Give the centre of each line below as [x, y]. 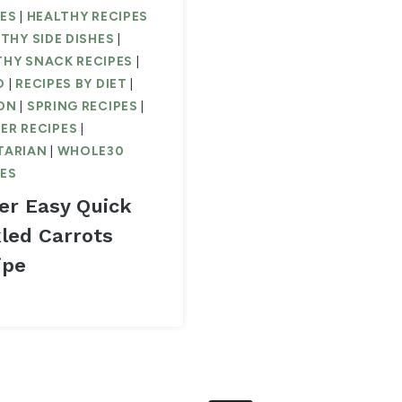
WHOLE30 [91, 152]
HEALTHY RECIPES [87, 17]
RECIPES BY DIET [71, 84]
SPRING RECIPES [82, 107]
